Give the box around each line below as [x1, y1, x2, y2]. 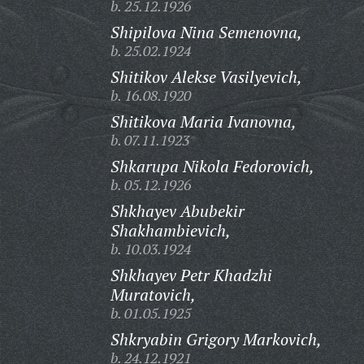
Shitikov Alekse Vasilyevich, [110, 66, 302, 88]
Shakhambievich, [110, 219, 231, 241]
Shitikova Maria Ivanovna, [110, 110, 297, 132]
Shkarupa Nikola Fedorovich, [110, 155, 314, 177]
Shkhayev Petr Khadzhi [110, 264, 272, 286]
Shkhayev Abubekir [110, 200, 245, 222]
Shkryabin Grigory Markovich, [110, 328, 322, 350]
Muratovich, [110, 284, 196, 305]
